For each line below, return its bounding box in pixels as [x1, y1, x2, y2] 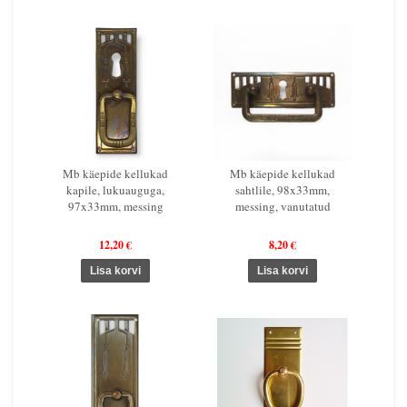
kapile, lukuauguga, [66, 181, 164, 198]
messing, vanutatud [234, 197, 331, 214]
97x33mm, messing [67, 197, 164, 214]
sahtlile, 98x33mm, [235, 181, 330, 198]
